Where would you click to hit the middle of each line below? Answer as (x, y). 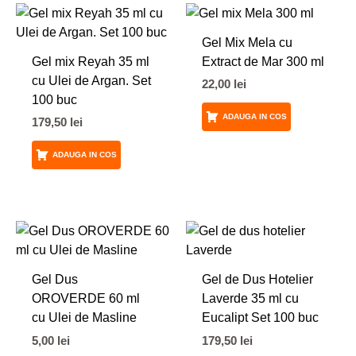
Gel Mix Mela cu (247, 42)
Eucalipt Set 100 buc (260, 317)
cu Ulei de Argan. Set (91, 80)
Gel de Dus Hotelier (257, 279)
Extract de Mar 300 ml (263, 61)
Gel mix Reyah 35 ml (90, 61)
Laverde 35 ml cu (250, 298)
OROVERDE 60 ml (85, 298)
